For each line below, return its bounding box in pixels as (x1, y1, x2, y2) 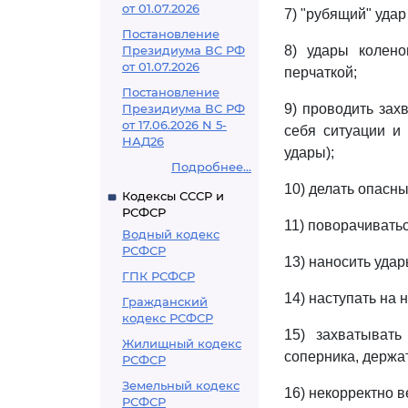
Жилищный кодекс (122, 336, 241, 351)
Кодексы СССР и (122, 189, 224, 203)
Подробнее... (171, 159, 251, 174)
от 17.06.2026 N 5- (122, 117, 227, 132)
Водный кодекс (122, 227, 219, 241)
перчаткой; (284, 65, 357, 80)
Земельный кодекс (122, 378, 240, 393)
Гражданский (122, 294, 208, 309)
